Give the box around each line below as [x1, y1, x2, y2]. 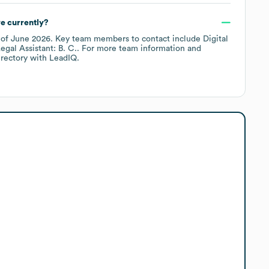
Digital [203, 34, 228, 43]
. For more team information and [77, 44, 201, 53]
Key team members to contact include [53, 34, 203, 43]
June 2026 [11, 34, 50, 43]
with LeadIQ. [28, 53, 79, 62]
